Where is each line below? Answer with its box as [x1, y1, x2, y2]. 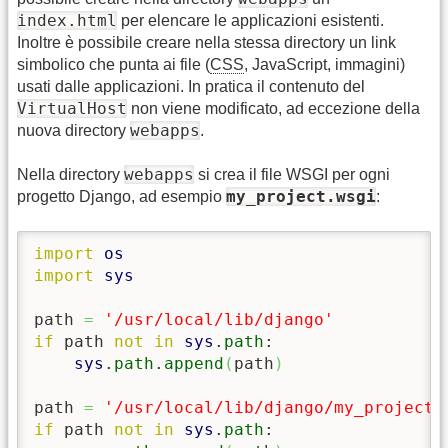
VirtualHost [17, 98, 127, 118]
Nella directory [17, 166, 124, 184]
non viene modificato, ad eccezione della [127, 99, 420, 117]
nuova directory [17, 121, 130, 139]
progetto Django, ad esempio [17, 188, 226, 206]
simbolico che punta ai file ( [17, 55, 210, 73]
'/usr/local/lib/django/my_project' [104, 397, 444, 417]
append [164, 353, 224, 373]
